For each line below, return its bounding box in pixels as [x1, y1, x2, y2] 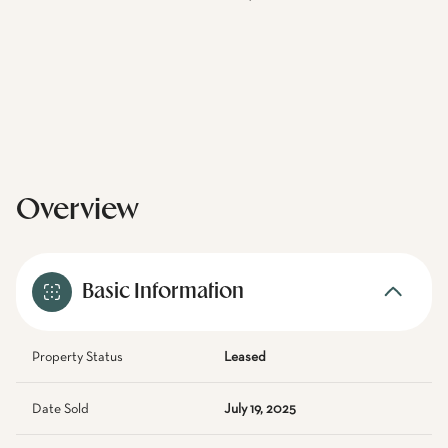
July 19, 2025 [224, 402, 296, 416]
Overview [16, 197, 139, 224]
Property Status [32, 350, 123, 364]
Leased [224, 350, 266, 364]
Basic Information [82, 282, 244, 302]
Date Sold [32, 402, 89, 416]
